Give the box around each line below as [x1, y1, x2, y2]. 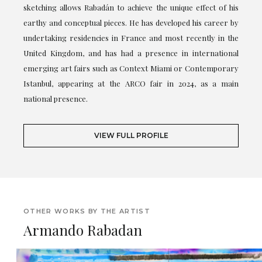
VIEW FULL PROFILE [94, 131, 168, 140]
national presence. [23, 94, 88, 104]
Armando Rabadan [23, 220, 142, 240]
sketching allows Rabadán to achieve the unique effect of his [23, 2, 239, 13]
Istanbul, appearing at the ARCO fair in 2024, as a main [23, 78, 239, 89]
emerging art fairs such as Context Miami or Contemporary [23, 63, 239, 74]
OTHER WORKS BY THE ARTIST [23, 207, 150, 216]
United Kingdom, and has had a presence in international [23, 48, 239, 58]
